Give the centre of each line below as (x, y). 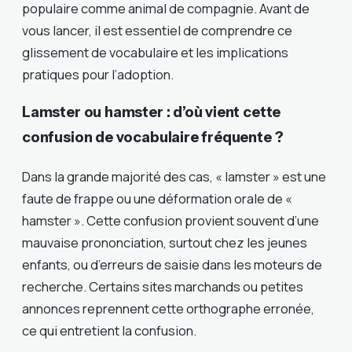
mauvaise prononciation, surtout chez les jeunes (165, 242)
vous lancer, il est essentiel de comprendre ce (157, 30)
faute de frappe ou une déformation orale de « (157, 198)
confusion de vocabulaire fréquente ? (153, 137)
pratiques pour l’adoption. (98, 74)
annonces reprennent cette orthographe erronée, (168, 308)
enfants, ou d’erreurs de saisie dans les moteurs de (172, 264)
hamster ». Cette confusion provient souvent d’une (170, 220)
